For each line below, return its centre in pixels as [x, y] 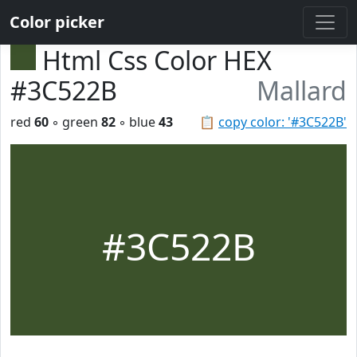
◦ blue [137, 122]
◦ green [75, 122]
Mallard [302, 90]
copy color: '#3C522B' [282, 122]
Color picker [57, 22]
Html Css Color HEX [157, 60]
